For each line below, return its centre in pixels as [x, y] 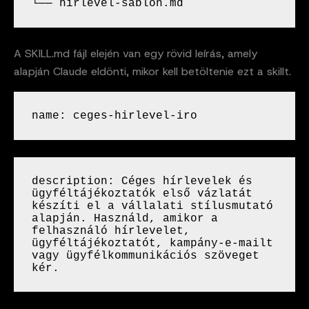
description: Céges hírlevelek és [142, 181]
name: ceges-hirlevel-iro [114, 116]
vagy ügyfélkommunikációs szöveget [145, 256]
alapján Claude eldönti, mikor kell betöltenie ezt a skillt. [152, 72]
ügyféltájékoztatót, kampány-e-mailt [152, 243]
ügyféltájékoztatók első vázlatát [142, 193]
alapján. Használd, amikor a [124, 218]
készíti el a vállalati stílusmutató [152, 206]
